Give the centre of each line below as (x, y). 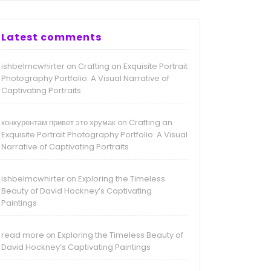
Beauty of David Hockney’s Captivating (77, 191)
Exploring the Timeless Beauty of (120, 235)
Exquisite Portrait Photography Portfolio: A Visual (94, 135)
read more (23, 235)
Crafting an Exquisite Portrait (133, 67)
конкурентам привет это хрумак (58, 123)
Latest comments (51, 38)
